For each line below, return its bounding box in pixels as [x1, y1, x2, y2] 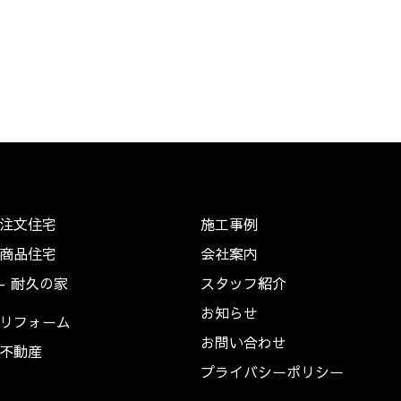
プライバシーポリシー [200, 362, 344, 382]
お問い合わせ [200, 332, 286, 353]
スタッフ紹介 [200, 273, 286, 294]
